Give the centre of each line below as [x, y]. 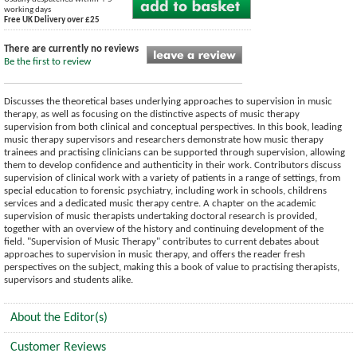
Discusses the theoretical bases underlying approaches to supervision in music [168, 101]
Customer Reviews [58, 347]
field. [14, 241]
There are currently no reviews [71, 49]
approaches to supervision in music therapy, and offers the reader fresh [155, 254]
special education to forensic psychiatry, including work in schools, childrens [165, 190]
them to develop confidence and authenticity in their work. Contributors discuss [173, 165]
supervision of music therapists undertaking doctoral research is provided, [161, 216]
